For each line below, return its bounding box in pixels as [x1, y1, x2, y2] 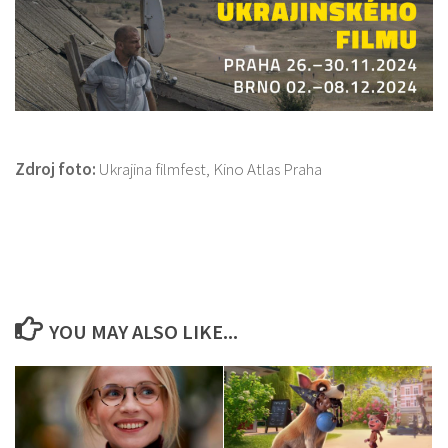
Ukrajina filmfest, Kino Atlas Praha [96, 157, 322, 180]
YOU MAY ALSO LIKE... [48, 318, 238, 345]
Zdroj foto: [15, 157, 96, 180]
